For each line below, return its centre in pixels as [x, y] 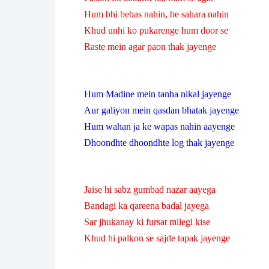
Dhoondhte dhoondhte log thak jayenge [159, 142]
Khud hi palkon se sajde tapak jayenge [157, 238]
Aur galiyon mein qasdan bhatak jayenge [162, 110]
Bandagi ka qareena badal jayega [147, 206]
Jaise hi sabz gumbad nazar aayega [150, 190]
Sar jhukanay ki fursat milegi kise [147, 222]
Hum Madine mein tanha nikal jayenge [158, 94]
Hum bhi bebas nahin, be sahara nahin [156, 14]
